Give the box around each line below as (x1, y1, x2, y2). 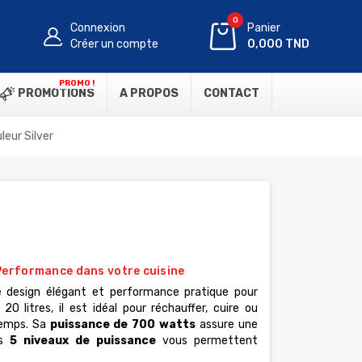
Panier (247, 21, 281, 35)
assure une (196, 318, 259, 331)
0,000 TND (247, 37, 310, 51)
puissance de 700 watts (49, 318, 196, 331)
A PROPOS (120, 86, 179, 100)
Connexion (70, 21, 126, 35)
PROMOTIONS (15, 86, 95, 100)
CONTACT (204, 86, 259, 100)
